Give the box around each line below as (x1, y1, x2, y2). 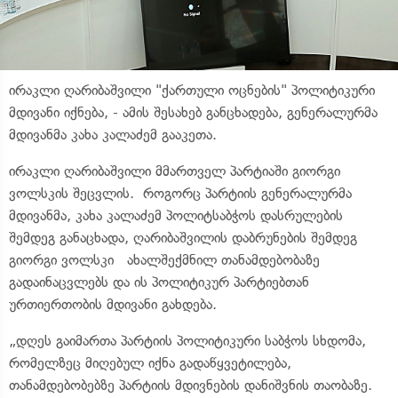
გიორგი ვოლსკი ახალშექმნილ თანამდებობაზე (9, 251, 320, 268)
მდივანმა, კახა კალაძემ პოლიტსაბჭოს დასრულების (9, 206, 343, 224)
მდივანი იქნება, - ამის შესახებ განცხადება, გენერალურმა (9, 103, 378, 121)
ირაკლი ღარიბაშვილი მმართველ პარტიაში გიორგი (9, 162, 340, 179)
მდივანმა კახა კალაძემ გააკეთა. (9, 125, 226, 143)
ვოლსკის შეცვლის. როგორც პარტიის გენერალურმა (9, 184, 352, 202)
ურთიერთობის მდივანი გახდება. (9, 295, 235, 313)
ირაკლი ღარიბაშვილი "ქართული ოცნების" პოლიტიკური (9, 81, 375, 99)
